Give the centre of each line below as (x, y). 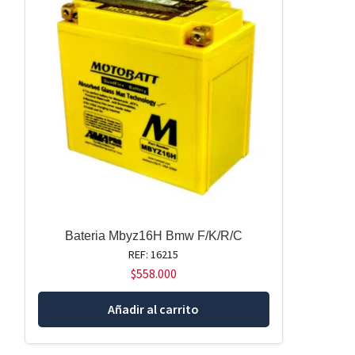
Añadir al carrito (154, 309)
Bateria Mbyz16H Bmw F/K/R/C (153, 236)
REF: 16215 (154, 255)
